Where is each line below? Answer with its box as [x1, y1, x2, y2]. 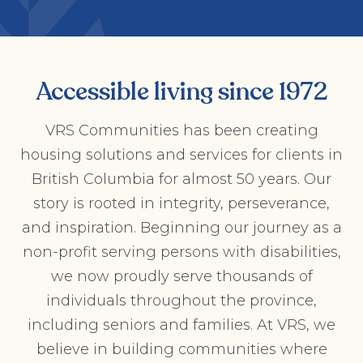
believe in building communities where [36, 340, 327, 358]
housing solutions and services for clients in [20, 146, 343, 164]
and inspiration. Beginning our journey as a [21, 219, 342, 237]
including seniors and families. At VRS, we [28, 316, 335, 334]
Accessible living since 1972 [35, 75, 328, 109]
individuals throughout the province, [46, 292, 317, 310]
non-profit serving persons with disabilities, [22, 243, 341, 261]
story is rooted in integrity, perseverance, [33, 194, 330, 212]
